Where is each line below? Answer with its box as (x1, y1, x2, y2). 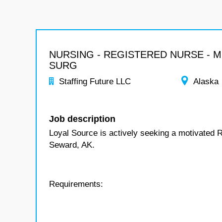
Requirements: (49, 179, 103, 189)
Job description (49, 114, 115, 124)
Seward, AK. (49, 140, 95, 150)
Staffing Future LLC (59, 77, 131, 86)
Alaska (193, 77, 219, 86)
